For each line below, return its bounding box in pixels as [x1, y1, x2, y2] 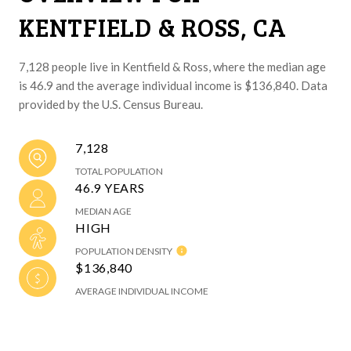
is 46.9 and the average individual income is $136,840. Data [19, 78, 327, 92]
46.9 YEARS [75, 179, 145, 195]
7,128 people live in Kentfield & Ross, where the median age [19, 59, 326, 74]
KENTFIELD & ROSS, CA [19, 9, 287, 44]
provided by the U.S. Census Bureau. [19, 96, 203, 111]
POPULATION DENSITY [75, 244, 172, 257]
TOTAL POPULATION [75, 165, 163, 177]
